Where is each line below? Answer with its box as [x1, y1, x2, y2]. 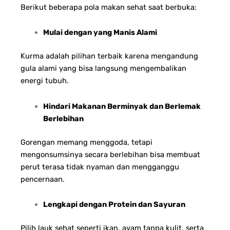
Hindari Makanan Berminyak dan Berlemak [43, 101, 201, 111]
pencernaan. [21, 174, 65, 184]
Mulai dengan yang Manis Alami [43, 28, 157, 37]
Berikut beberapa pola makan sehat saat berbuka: [21, 2, 197, 12]
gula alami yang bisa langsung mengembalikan [21, 64, 186, 73]
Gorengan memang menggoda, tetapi [21, 137, 152, 147]
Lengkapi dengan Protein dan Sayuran [43, 200, 185, 209]
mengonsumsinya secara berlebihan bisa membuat [21, 149, 200, 159]
